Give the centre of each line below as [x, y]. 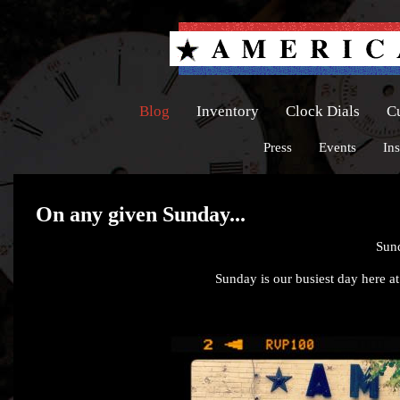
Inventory [228, 111]
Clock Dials [323, 111]
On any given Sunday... [141, 214]
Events [337, 147]
